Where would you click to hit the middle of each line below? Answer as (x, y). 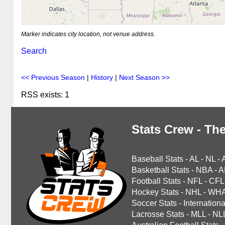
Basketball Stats (160, 170)
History (102, 77)
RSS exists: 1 (45, 95)
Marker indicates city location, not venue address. (88, 34)
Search (34, 51)
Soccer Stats (154, 203)
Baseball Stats (157, 159)
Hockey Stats (155, 192)
